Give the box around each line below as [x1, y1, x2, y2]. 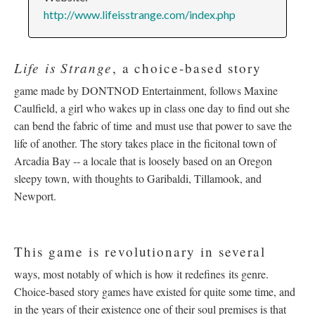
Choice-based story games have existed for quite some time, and [14, 284, 295, 300]
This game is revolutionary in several [14, 243, 266, 261]
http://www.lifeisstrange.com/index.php [43, 7, 236, 21]
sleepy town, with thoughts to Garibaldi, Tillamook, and [14, 171, 262, 186]
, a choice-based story [112, 59, 262, 77]
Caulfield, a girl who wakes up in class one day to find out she [14, 101, 290, 116]
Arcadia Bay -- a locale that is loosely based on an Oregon [14, 153, 272, 169]
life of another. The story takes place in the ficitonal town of [14, 136, 276, 151]
